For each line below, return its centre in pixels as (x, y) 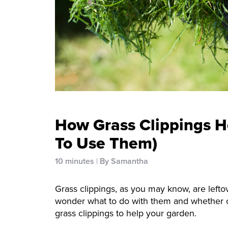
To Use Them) (106, 143)
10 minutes (75, 161)
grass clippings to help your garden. (126, 213)
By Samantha (124, 161)
